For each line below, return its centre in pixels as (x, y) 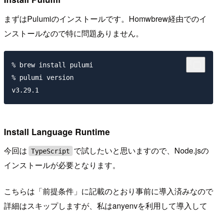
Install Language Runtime (57, 131)
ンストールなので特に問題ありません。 (74, 33)
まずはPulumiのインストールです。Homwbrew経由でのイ (105, 19)
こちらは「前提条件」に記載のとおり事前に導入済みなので (108, 191)
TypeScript (51, 151)
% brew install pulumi (52, 65)
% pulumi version (43, 77)
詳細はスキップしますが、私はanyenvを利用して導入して (106, 206)
